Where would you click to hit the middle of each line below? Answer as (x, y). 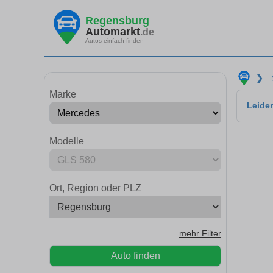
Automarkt (113, 31)
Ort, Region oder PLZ (95, 188)
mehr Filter (200, 234)
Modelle (67, 141)
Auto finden (135, 256)
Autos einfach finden (115, 40)
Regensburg (117, 20)
